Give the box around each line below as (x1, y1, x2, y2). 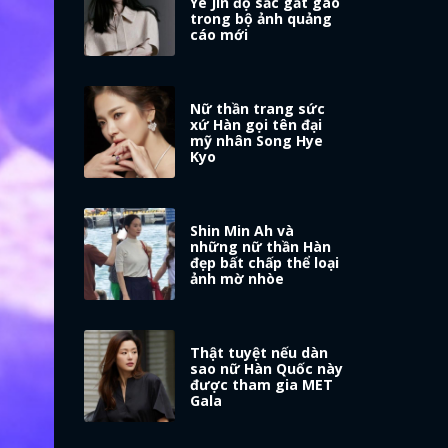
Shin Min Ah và (190, 221, 295, 241)
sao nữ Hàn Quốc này (190, 359, 344, 379)
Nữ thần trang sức (190, 99, 326, 119)
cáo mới (190, 25, 249, 45)
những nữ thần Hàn (190, 237, 332, 257)
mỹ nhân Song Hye (190, 131, 324, 151)
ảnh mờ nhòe (190, 269, 285, 289)
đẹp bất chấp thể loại (190, 253, 340, 273)
